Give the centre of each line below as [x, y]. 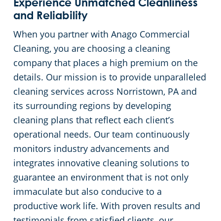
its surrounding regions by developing [92, 106]
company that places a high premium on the [106, 63]
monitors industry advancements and [91, 149]
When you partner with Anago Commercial [102, 34]
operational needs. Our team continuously [101, 134]
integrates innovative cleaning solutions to [101, 163]
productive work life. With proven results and [107, 206]
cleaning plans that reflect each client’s [94, 120]
